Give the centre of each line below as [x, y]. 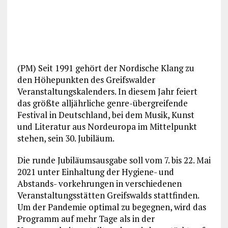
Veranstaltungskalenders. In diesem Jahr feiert [107, 91]
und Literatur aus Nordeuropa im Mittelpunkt [107, 126]
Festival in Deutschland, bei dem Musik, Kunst [106, 115]
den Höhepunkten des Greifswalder [86, 79]
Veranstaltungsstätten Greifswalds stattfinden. [108, 195]
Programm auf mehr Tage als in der [86, 218]
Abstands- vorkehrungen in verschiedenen [99, 183]
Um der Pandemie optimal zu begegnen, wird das [111, 207]
